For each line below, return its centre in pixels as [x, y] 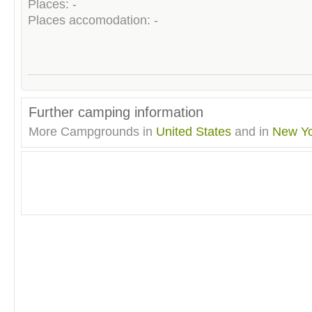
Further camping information [116, 112]
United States [194, 132]
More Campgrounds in [92, 132]
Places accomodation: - [93, 20]
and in [252, 132]
